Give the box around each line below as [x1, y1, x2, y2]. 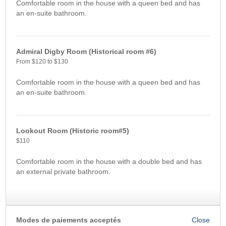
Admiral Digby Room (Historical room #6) [16, 47, 157, 55]
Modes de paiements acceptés [16, 215, 122, 224]
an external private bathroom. [16, 167, 111, 176]
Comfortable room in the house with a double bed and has [16, 157, 202, 165]
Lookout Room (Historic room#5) [16, 126, 130, 135]
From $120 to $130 [16, 58, 69, 65]
